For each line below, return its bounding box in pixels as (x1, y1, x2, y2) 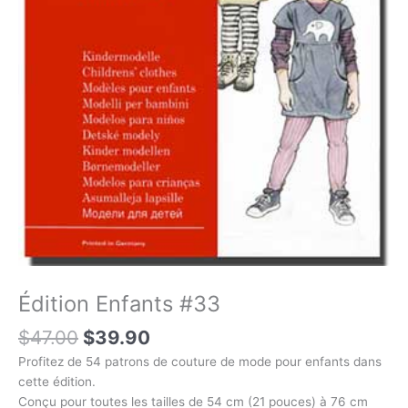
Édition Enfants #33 (18, 290, 220, 317)
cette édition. (18, 373, 96, 389)
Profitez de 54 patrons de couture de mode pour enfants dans (18, 353, 382, 369)
